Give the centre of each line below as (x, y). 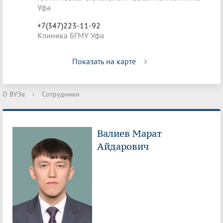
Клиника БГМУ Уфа (71, 35)
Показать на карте (104, 61)
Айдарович (123, 147)
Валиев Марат (129, 134)
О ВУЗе (14, 94)
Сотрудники (61, 94)
